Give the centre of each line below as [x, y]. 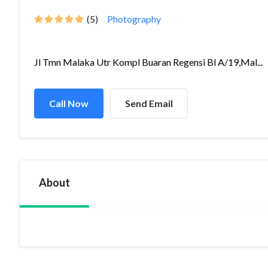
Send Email [149, 103]
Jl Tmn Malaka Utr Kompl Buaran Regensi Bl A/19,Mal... [148, 62]
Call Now [69, 103]
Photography [134, 19]
